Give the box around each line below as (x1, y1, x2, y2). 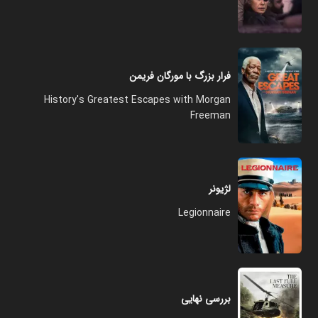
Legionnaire (178, 205, 231, 221)
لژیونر (209, 181, 231, 197)
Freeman (190, 107, 231, 124)
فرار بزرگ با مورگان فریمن (129, 67, 231, 84)
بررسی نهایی (181, 291, 231, 307)
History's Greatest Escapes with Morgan (44, 92, 231, 108)
